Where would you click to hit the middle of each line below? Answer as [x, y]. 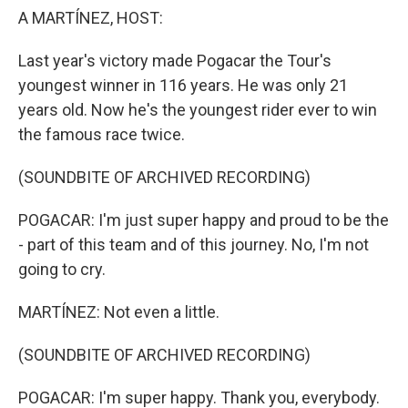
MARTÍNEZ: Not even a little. [119, 312]
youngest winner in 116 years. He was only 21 [183, 85]
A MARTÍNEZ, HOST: [91, 18]
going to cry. [62, 269]
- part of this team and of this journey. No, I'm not [194, 245]
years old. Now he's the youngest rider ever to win [198, 110]
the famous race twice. [102, 134]
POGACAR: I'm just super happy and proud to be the [204, 220]
